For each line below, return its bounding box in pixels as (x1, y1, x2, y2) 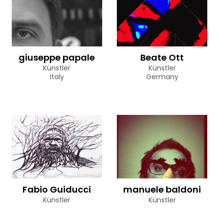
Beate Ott (140, 51, 184, 64)
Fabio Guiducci (22, 183, 91, 196)
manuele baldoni (123, 183, 201, 196)
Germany (146, 71, 178, 82)
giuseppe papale (19, 51, 95, 64)
